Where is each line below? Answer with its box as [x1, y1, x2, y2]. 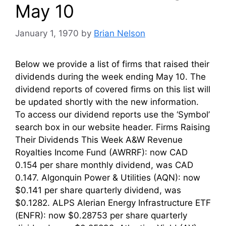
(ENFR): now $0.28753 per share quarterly [15, 210, 187, 221]
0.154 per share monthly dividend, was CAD [15, 160, 193, 171]
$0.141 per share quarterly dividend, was [15, 185, 181, 196]
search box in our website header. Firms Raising [15, 122, 210, 133]
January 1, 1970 [15, 28, 79, 39]
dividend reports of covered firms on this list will [15, 84, 210, 95]
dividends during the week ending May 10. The [15, 72, 206, 82]
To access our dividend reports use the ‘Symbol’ [15, 109, 210, 120]
